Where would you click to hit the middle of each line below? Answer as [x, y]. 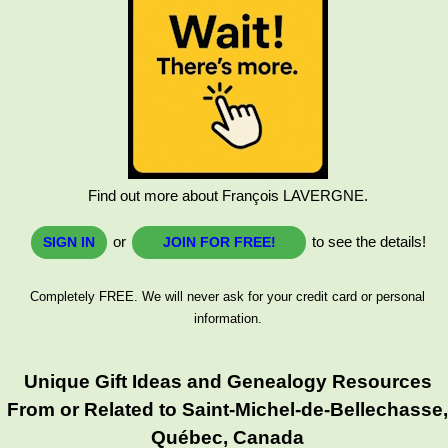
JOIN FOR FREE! [219, 241]
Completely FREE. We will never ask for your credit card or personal [228, 296]
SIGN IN [69, 241]
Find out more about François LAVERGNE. [227, 195]
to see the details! [367, 241]
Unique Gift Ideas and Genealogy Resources [227, 381]
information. [227, 318]
